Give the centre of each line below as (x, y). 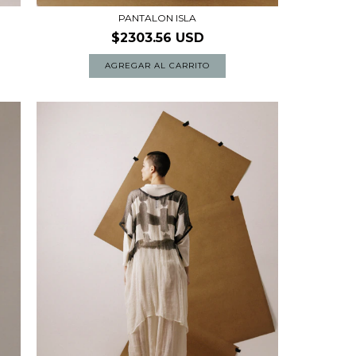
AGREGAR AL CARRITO (158, 65)
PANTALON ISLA (158, 17)
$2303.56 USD (157, 37)
